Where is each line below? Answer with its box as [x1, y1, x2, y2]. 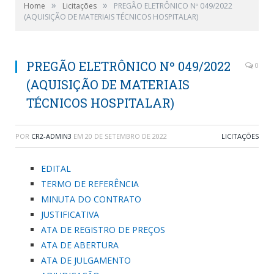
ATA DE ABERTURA [41, 239, 119, 251]
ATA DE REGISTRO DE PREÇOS [41, 224, 165, 235]
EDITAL [41, 163, 71, 174]
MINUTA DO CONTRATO [41, 193, 141, 205]
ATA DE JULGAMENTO [41, 254, 131, 266]
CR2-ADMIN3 [31, 131, 72, 141]
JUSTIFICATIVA [41, 209, 99, 220]
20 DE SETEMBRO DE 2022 [85, 131, 167, 141]
